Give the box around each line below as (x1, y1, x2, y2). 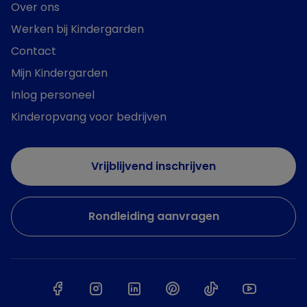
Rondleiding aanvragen (88, 208, 219, 224)
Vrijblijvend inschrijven (91, 158, 216, 174)
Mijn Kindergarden (11, 64, 108, 81)
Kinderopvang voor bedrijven (11, 108, 167, 125)
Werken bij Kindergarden (11, 21, 144, 37)
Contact (11, 42, 56, 59)
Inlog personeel (11, 86, 95, 103)
